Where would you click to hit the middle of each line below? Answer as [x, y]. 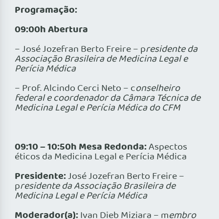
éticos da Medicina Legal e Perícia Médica [101, 157]
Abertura [68, 30]
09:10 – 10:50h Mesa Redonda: [81, 147]
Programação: [46, 11]
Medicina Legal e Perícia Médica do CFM [98, 108]
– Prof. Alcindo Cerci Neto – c [75, 89]
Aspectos [167, 147]
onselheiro [158, 89]
